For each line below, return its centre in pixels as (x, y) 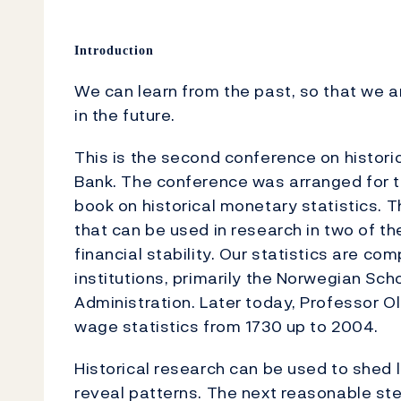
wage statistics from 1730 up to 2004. (226, 326)
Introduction (114, 51)
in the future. (125, 115)
